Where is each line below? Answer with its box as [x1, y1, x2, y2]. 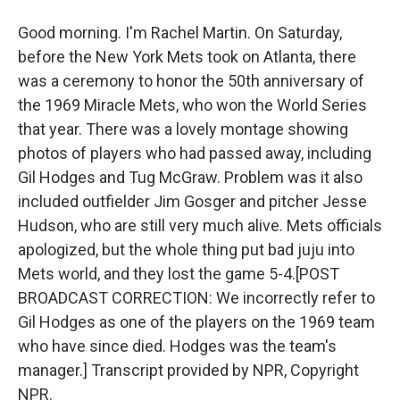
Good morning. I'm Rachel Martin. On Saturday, [18, 23, 342, 42]
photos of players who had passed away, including [18, 144, 371, 162]
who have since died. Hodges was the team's [18, 337, 337, 355]
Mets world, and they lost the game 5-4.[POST [18, 264, 339, 283]
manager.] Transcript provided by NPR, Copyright [18, 361, 359, 379]
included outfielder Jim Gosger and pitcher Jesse [18, 192, 367, 211]
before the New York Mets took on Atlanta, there [18, 47, 356, 66]
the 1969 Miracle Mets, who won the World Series [18, 96, 367, 114]
